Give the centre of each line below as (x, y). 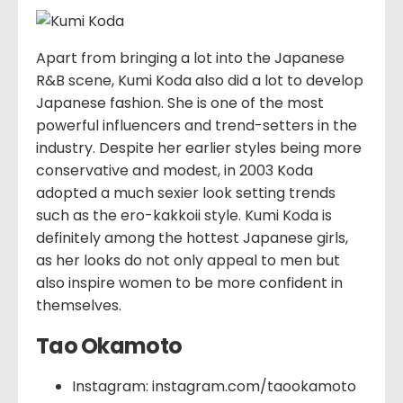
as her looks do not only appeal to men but (188, 260)
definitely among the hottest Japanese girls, (192, 237)
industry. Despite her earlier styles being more (199, 148)
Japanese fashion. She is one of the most (180, 103)
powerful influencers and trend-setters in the (197, 125)
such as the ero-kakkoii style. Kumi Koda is (184, 215)
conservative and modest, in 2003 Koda (175, 170)
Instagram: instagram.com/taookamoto (214, 386)
